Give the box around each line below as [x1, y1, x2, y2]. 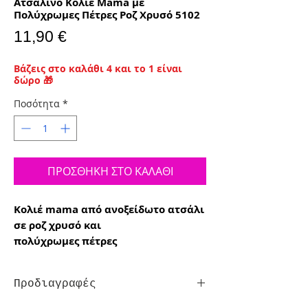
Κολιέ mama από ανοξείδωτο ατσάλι [14, 202, 204, 217]
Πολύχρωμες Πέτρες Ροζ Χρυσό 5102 [14, 8, 200, 23]
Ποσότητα [14, 97, 60, 111]
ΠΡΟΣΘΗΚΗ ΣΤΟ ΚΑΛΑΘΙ [47, 164, 173, 179]
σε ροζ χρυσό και [14, 218, 101, 233]
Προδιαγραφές [14, 278, 96, 291]
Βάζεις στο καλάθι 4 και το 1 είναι [14, 62, 182, 76]
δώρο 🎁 [14, 74, 53, 87]
